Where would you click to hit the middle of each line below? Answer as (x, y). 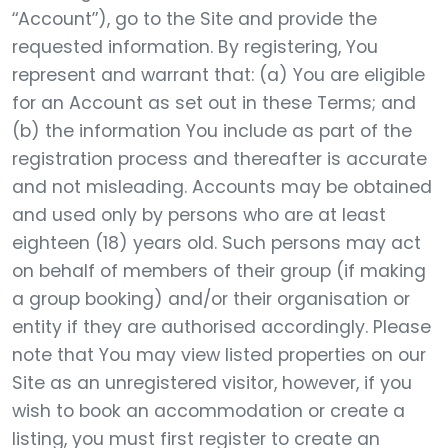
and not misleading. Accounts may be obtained (222, 187)
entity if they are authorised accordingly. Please (221, 327)
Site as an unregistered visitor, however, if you (212, 383)
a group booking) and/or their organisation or (211, 299)
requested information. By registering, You (195, 47)
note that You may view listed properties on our (219, 355)
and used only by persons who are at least (199, 215)
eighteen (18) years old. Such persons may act (216, 243)
